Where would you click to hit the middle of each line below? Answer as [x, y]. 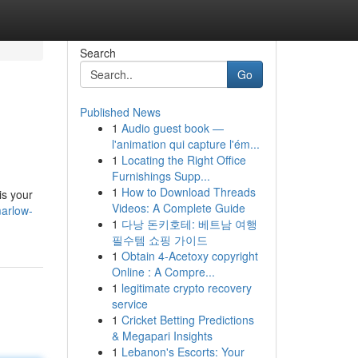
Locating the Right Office [183, 160]
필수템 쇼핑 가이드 [159, 240]
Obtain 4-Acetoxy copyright [189, 256]
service [129, 304]
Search [97, 53]
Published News [120, 112]
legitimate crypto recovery [186, 288]
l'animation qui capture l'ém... [185, 144]
